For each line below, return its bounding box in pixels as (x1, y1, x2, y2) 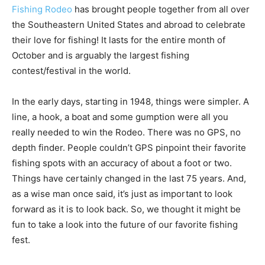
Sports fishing (12, 232, 72, 244)
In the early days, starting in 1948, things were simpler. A (12, 63, 249, 75)
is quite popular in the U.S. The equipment (72, 232, 250, 244)
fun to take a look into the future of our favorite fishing (12, 186, 238, 198)
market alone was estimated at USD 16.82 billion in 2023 (12, 247, 247, 259)
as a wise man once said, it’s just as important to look (12, 155, 232, 167)
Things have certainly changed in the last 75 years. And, (12, 140, 246, 151)
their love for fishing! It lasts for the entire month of (12, 1, 225, 13)
